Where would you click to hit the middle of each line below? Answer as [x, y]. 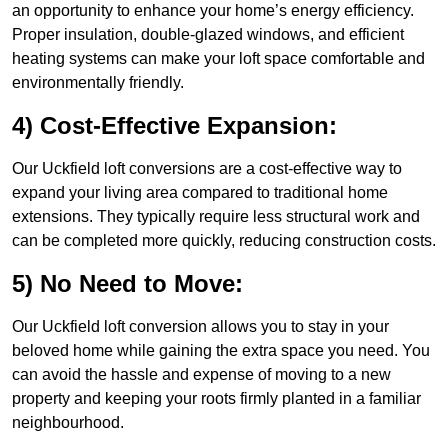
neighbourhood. [68, 423]
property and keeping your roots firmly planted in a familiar [216, 399]
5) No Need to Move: [127, 284]
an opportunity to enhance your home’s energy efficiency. [213, 11]
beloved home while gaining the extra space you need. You [221, 351]
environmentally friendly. [98, 83]
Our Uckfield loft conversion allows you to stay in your [200, 327]
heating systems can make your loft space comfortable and [218, 59]
